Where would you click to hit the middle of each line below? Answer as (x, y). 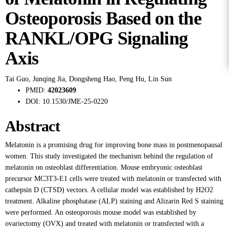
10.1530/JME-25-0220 (75, 101)
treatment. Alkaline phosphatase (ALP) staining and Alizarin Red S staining (114, 201)
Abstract (33, 126)
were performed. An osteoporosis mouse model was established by (101, 212)
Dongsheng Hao (92, 79)
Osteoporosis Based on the (103, 18)
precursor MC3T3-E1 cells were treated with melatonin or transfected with (113, 179)
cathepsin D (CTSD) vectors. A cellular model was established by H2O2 (109, 190)
